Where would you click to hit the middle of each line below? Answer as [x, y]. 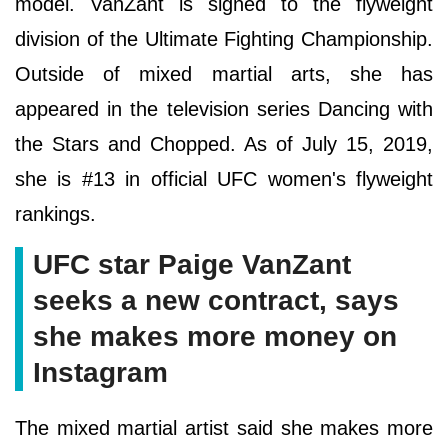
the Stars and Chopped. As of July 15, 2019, [224, 143]
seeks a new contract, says [216, 300]
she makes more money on [215, 336]
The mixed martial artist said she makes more [224, 427]
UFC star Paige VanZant [192, 264]
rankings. [55, 213]
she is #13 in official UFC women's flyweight [224, 178]
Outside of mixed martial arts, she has [224, 73]
